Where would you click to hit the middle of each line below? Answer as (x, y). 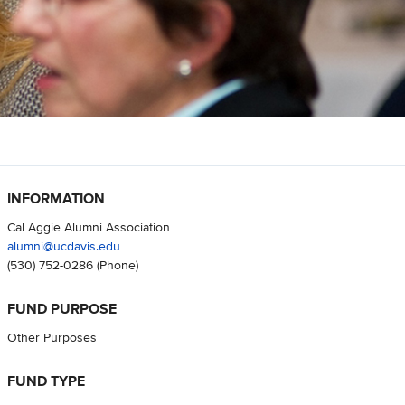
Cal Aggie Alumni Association (88, 226)
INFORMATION (56, 198)
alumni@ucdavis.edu (63, 245)
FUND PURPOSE (61, 308)
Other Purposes (52, 336)
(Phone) (115, 264)
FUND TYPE (46, 381)
